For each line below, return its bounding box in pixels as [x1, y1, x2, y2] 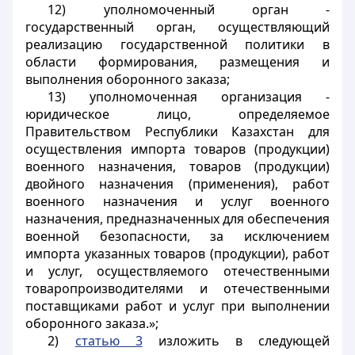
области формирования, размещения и [25, 53, 330, 71]
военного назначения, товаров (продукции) [25, 158, 330, 175]
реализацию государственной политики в [25, 36, 330, 53]
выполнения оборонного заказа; [25, 71, 230, 88]
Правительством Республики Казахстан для [25, 123, 330, 140]
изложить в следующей [142, 332, 330, 349]
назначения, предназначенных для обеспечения [25, 210, 330, 227]
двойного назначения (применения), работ [25, 175, 330, 193]
